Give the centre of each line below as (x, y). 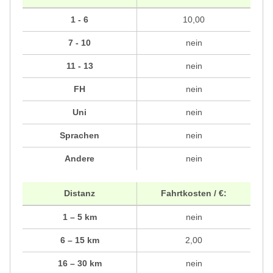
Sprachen (80, 136)
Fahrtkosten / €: (194, 193)
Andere (80, 159)
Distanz (80, 193)
